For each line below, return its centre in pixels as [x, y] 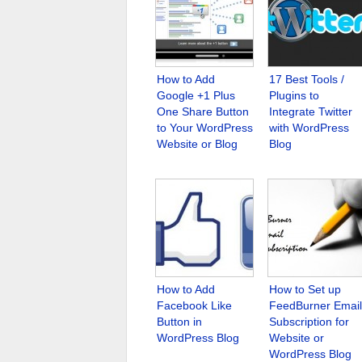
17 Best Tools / [307, 79]
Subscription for [309, 321]
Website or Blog [197, 143]
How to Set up [305, 289]
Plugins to [294, 95]
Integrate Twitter [311, 111]
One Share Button [203, 111]
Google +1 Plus [196, 95]
